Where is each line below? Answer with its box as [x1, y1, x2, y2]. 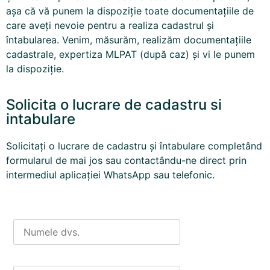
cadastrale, [6, 48, 59, 60]
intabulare [6, 110, 75, 128]
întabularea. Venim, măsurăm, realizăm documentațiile [6, 34, 251, 46]
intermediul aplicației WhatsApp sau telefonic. [6, 169, 215, 181]
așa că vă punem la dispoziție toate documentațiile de [6, 5, 254, 17]
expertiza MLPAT [59, 48, 137, 60]
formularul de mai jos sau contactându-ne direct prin [6, 154, 246, 166]
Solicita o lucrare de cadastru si [6, 96, 222, 113]
